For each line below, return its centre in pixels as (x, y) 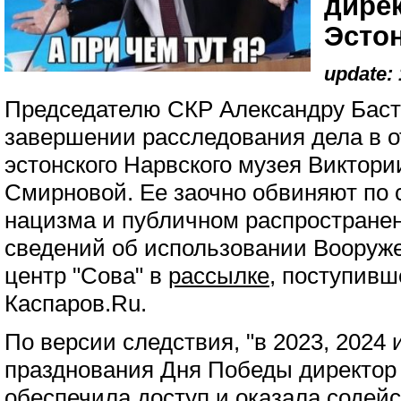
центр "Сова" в (86, 276)
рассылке (219, 276)
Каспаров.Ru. (76, 303)
